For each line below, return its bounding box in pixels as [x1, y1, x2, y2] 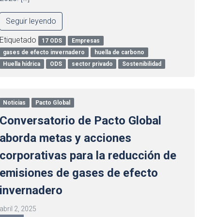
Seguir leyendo [5, 16, 56, 26]
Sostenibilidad [122, 61, 162, 67]
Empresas [72, 37, 100, 44]
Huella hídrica [3, 61, 41, 67]
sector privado [71, 61, 113, 67]
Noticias [3, 99, 26, 106]
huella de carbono [94, 49, 145, 56]
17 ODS [42, 37, 62, 44]
